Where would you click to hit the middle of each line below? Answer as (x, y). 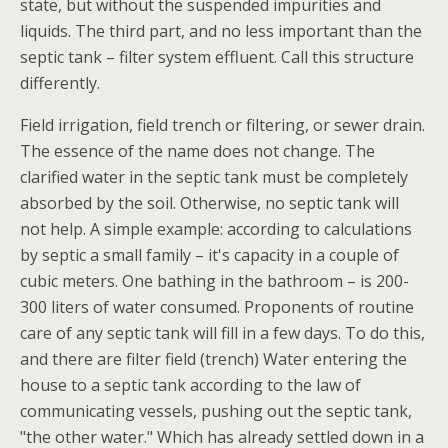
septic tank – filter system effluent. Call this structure (217, 57)
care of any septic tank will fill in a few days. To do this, (222, 333)
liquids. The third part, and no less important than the (221, 31)
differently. (60, 83)
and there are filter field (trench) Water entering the (213, 359)
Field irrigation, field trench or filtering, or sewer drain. (222, 125)
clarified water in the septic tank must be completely (214, 177)
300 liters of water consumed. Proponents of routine (217, 307)
